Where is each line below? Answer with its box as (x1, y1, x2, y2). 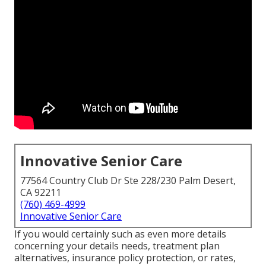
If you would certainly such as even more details (14, 227, 226, 241)
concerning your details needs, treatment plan (14, 239, 220, 253)
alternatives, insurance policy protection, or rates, (14, 251, 236, 265)
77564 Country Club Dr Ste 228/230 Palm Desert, (20, 174, 236, 188)
